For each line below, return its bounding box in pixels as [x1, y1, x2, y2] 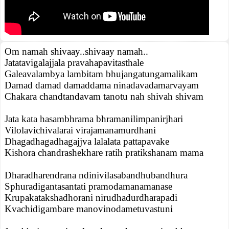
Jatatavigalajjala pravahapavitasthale [5, 57, 144, 68]
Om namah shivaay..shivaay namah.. [5, 46, 148, 57]
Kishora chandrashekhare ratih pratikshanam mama [5, 147, 203, 158]
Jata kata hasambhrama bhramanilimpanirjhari [5, 113, 183, 124]
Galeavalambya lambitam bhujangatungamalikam [5, 68, 198, 79]
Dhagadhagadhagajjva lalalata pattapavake [5, 136, 169, 147]
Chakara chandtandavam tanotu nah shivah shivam [5, 91, 203, 102]
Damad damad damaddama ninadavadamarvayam [5, 80, 199, 90]
